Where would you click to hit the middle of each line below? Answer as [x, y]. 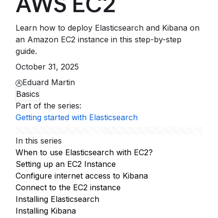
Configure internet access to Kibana [82, 176]
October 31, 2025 [47, 67]
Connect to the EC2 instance [68, 187]
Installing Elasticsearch [57, 199]
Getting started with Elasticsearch [77, 117]
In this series [39, 141]
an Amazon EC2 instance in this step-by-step [99, 39]
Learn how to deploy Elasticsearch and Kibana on [108, 28]
